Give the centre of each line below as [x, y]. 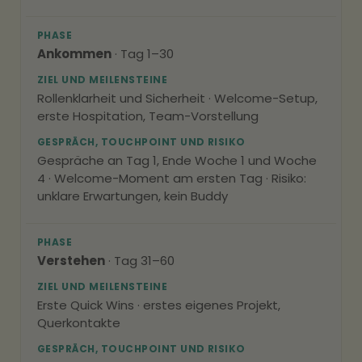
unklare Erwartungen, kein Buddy [133, 196]
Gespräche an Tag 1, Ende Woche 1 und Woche [177, 160]
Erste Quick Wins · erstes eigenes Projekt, [159, 305]
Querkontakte [79, 323]
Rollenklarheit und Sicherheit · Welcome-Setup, [177, 98]
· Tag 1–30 [143, 54]
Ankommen [74, 54]
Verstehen [71, 261]
